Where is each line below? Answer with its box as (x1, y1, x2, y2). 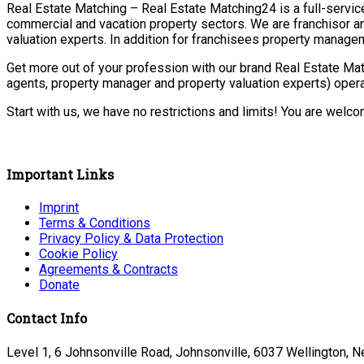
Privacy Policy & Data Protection (39, 231, 223, 247)
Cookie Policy (39, 246, 118, 262)
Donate (39, 277, 80, 293)
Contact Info (6, 310, 87, 327)
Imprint (39, 200, 79, 216)
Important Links (6, 165, 114, 183)
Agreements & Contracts (39, 262, 178, 278)
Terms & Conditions (39, 215, 150, 232)
